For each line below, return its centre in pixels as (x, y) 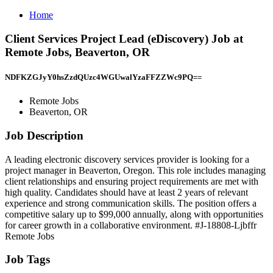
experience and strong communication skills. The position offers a (131, 203)
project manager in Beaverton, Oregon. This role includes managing (135, 170)
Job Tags (27, 260)
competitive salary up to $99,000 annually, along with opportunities (134, 214)
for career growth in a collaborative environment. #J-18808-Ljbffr (131, 225)
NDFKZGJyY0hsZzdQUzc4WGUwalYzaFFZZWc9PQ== (103, 77)
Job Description (44, 135)
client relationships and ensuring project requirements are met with (132, 181)
